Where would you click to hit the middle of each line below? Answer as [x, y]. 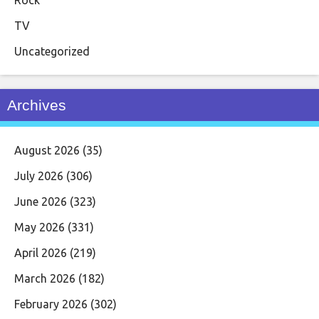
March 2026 [45, 278]
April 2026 [41, 252]
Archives [37, 105]
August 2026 [47, 150]
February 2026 [51, 304]
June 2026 [41, 201]
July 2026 [39, 176]
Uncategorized [52, 51]
